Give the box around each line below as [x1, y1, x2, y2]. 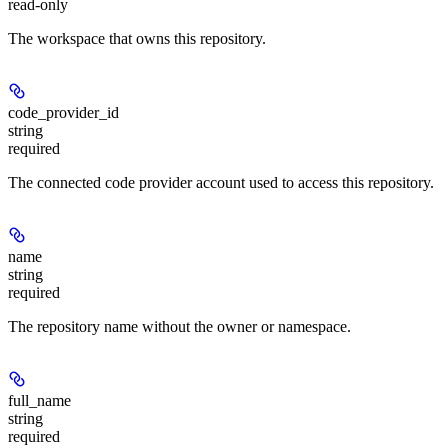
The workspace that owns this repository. [8, 30, 266, 48]
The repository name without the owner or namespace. [8, 318, 351, 336]
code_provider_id [8, 104, 119, 122]
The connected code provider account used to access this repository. [8, 174, 434, 192]
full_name [8, 392, 71, 410]
